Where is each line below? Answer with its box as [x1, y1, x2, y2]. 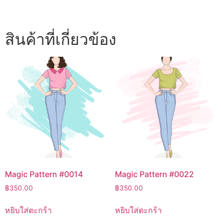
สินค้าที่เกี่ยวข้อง [5, 29, 116, 49]
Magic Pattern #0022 [114, 169, 194, 180]
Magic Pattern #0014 [5, 169, 83, 180]
